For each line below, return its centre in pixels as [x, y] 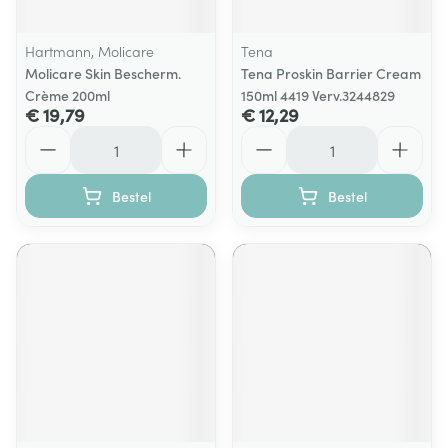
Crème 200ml [67, 95]
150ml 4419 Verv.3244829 [318, 95]
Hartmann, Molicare [89, 51]
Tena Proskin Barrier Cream [331, 73]
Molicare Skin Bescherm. [103, 73]
